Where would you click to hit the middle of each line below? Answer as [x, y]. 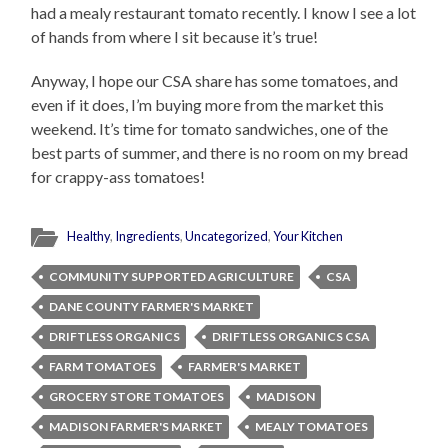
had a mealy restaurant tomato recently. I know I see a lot [224, 13]
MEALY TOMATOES [312, 427]
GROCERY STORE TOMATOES [137, 397]
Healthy [89, 236]
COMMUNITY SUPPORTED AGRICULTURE [172, 277]
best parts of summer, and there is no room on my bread [220, 153]
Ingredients [148, 236]
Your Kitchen [308, 236]
